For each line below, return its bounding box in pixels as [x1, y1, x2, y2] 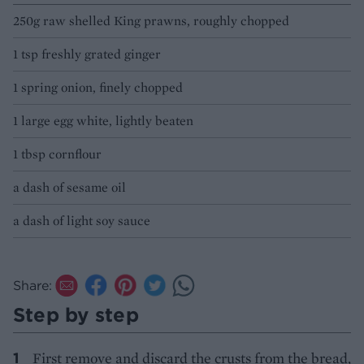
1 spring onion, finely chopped [13, 78, 183, 96]
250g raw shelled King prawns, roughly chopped [13, 11, 289, 29]
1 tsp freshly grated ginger [13, 45, 161, 63]
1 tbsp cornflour [13, 145, 102, 162]
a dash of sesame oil [13, 178, 126, 196]
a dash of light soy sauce [13, 211, 150, 229]
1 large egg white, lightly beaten [13, 111, 193, 129]
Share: [13, 276, 52, 293]
